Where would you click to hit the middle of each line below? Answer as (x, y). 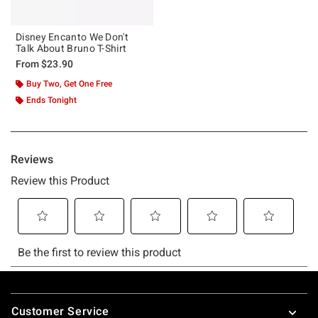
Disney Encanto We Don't (72, 37)
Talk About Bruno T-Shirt (71, 48)
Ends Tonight (51, 100)
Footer (28, 295)
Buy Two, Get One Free (69, 83)
